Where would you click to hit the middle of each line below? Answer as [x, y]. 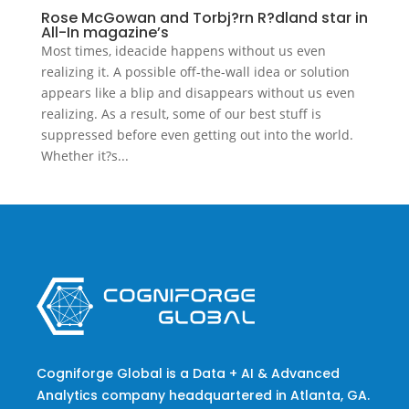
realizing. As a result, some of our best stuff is [181, 114]
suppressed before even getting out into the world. [197, 135]
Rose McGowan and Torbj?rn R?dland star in [204, 18]
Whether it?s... [84, 156]
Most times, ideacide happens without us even [183, 51]
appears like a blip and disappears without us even [198, 93]
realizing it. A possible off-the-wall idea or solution [195, 72]
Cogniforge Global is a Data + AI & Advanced [188, 373]
